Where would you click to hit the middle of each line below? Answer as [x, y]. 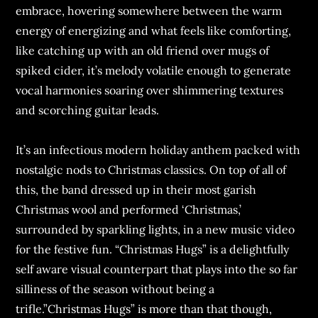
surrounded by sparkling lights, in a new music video [155, 229]
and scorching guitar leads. [88, 110]
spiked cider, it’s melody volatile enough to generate [154, 70]
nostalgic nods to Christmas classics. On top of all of [151, 169]
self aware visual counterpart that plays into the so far [157, 269]
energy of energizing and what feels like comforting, [154, 30]
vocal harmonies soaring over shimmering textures [150, 90]
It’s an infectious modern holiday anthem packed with [158, 149]
